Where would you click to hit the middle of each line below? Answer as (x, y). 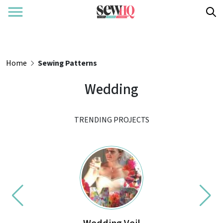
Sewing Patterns (67, 63)
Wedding (111, 90)
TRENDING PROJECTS (111, 120)
